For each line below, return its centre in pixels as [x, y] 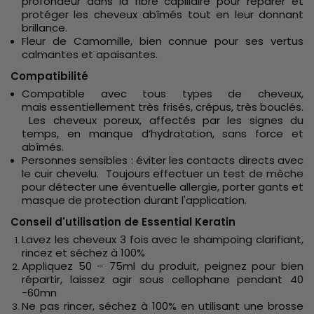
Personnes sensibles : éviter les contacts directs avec [163, 160]
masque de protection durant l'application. [134, 200]
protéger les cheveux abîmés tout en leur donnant [163, 14]
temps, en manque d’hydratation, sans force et [163, 133]
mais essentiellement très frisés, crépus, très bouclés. [163, 107]
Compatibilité [49, 76]
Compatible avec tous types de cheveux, [163, 93]
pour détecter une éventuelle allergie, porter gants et [163, 186]
